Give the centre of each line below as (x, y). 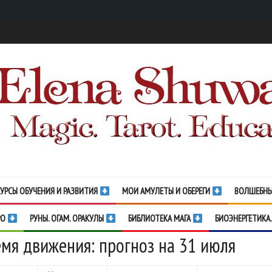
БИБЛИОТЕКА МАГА (161, 218)
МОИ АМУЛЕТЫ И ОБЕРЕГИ (167, 191)
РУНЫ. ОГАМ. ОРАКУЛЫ (68, 218)
